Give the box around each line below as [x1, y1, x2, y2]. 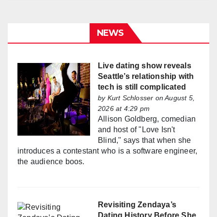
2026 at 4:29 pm [98, 105, 150, 113]
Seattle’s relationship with [98, 72, 194, 81]
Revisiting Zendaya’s [98, 201, 176, 209]
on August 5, [153, 94, 195, 102]
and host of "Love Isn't [98, 125, 175, 134]
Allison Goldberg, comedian [98, 115, 196, 124]
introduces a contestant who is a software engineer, [17, 147, 198, 155]
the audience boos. [17, 157, 85, 166]
